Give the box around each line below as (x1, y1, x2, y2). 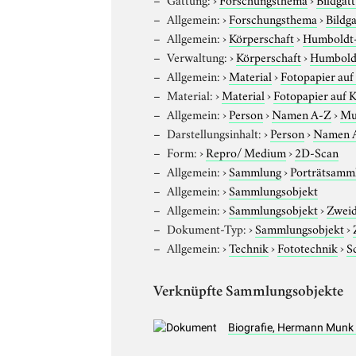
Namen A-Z (272, 104, 332, 122)
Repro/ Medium (206, 142, 287, 161)
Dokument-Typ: (167, 219, 247, 237)
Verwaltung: (167, 47, 228, 65)
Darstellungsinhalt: (167, 123, 262, 141)
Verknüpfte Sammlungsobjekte (153, 284, 344, 300)
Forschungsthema (229, 9, 318, 27)
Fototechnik (277, 238, 339, 256)
